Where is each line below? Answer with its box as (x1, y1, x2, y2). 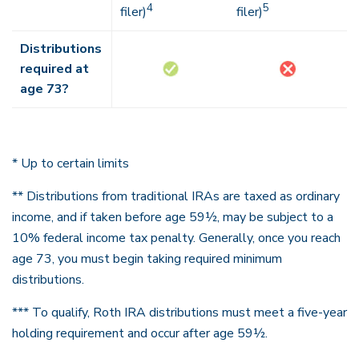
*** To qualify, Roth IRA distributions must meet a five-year (12, 304, 347, 321)
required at (20, 60, 89, 78)
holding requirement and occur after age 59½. (12, 325, 268, 342)
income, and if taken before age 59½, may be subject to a (12, 208, 333, 226)
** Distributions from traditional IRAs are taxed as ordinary (12, 188, 340, 205)
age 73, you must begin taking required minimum (12, 250, 282, 268)
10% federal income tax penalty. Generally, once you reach (12, 229, 341, 247)
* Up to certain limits (12, 155, 129, 172)
